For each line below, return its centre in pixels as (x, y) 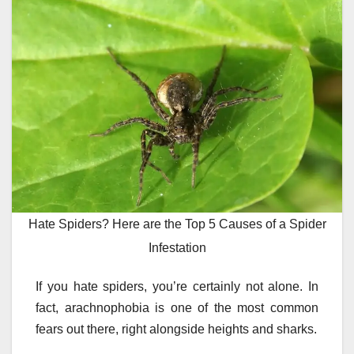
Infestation (177, 248)
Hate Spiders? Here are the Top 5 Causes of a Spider (177, 224)
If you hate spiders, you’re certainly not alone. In (177, 286)
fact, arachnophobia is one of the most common (177, 308)
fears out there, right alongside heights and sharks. (176, 329)
